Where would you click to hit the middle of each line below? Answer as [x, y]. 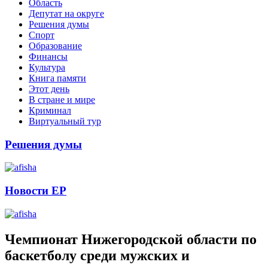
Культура [47, 67]
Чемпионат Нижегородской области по [131, 239]
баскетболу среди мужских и [97, 255]
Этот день [49, 89]
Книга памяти [57, 78]
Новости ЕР [36, 191]
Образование [55, 45]
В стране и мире [62, 99]
